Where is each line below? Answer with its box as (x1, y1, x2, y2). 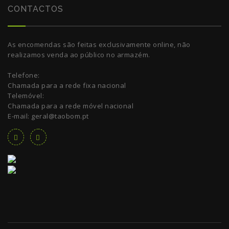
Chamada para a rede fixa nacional (8, 81, 126, 90)
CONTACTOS (8, 4, 63, 14)
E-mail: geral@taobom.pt (8, 111, 89, 121)
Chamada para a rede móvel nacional (8, 101, 133, 110)
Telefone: (8, 71, 40, 80)
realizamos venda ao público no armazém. (8, 50, 150, 59)
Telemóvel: (8, 91, 44, 100)
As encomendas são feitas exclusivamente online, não (8, 40, 191, 49)
